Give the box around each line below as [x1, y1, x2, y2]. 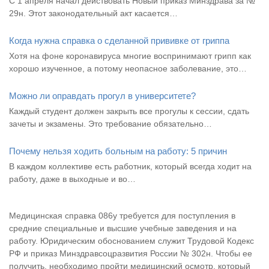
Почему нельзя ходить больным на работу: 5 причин [9, 145, 227, 156]
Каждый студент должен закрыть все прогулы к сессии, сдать [9, 106, 249, 116]
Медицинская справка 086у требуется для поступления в [9, 210, 235, 220]
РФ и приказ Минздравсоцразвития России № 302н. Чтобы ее [9, 248, 252, 258]
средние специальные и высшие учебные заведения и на [9, 223, 237, 233]
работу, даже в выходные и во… [9, 174, 136, 184]
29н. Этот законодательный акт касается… [9, 8, 178, 18]
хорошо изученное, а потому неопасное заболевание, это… [9, 63, 247, 73]
